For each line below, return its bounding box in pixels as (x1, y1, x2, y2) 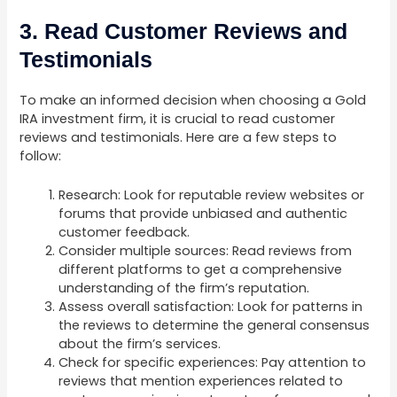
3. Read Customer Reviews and (19, 18, 348, 43)
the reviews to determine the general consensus (58, 316, 370, 335)
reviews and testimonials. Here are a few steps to (19, 128, 338, 146)
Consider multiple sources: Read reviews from (58, 242, 353, 261)
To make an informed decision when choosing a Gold (19, 90, 367, 109)
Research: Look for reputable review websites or (58, 186, 365, 205)
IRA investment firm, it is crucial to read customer (19, 109, 336, 128)
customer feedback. (58, 223, 191, 242)
